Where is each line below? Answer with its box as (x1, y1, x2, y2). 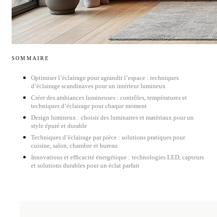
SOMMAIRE (12, 55, 49, 61)
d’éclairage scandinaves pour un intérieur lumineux (31, 82, 166, 90)
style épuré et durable (31, 122, 87, 129)
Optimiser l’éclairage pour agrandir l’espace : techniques (31, 74, 179, 81)
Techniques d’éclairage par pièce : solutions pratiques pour (31, 134, 185, 141)
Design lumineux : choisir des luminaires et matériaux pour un (31, 114, 194, 121)
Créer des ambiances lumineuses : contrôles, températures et (31, 94, 187, 101)
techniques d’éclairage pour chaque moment (31, 102, 147, 109)
